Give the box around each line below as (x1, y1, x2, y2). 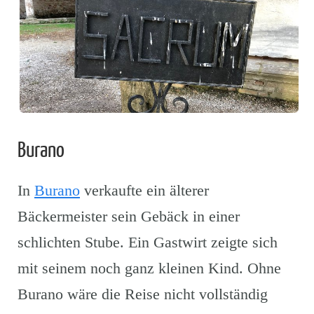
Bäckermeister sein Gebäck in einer (18, 207, 240, 225)
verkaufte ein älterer (80, 181, 209, 199)
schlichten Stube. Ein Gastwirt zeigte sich (18, 233, 278, 251)
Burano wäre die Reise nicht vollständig (18, 285, 268, 303)
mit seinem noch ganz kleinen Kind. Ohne (18, 259, 281, 277)
